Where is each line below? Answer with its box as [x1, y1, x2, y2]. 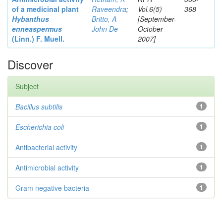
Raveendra [92, 4, 126, 14]
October [138, 24, 163, 34]
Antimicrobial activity [15, 163, 79, 172]
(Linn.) [12, 34, 34, 44]
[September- [138, 14, 176, 24]
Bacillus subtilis [15, 102, 62, 111]
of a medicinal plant [12, 4, 79, 14]
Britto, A [92, 14, 116, 24]
